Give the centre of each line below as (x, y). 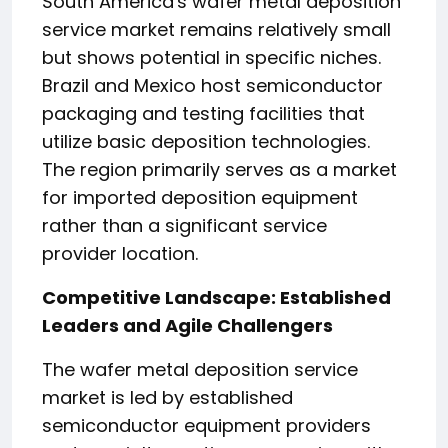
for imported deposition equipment (200, 197)
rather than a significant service (184, 225)
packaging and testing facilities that (203, 113)
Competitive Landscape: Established (216, 297)
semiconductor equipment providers (206, 425)
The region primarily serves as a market (219, 169)
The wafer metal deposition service (200, 369)
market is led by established (167, 397)
